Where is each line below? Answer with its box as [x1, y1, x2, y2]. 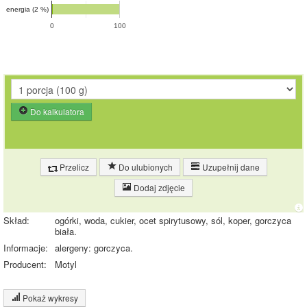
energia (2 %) [6, 5, 49, 14]
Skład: [3, 214, 29, 228]
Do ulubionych [116, 161, 173, 173]
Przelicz [57, 161, 89, 173]
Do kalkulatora [28, 106, 84, 118]
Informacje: [3, 241, 48, 255]
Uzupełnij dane [199, 161, 260, 173]
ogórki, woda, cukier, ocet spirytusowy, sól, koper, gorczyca [55, 214, 291, 228]
